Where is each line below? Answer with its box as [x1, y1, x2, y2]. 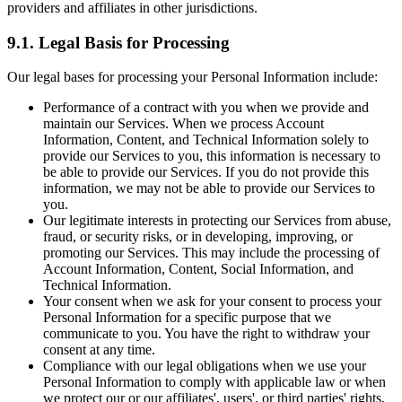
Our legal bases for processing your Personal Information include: [7, 69, 378, 85]
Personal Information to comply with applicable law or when [43, 374, 386, 390]
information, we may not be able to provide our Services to [43, 180, 375, 197]
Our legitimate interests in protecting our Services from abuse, [43, 213, 391, 229]
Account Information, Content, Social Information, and [43, 261, 354, 277]
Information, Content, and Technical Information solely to [43, 132, 369, 148]
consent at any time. [43, 342, 155, 358]
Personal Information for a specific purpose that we [43, 310, 331, 326]
